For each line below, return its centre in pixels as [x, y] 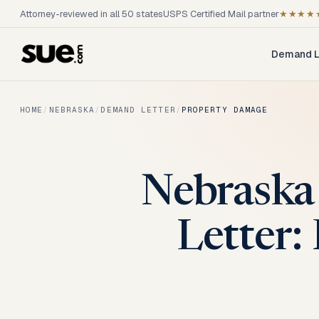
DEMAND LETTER [138, 110]
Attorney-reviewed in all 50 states [91, 14]
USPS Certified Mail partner [221, 14]
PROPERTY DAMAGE [225, 110]
